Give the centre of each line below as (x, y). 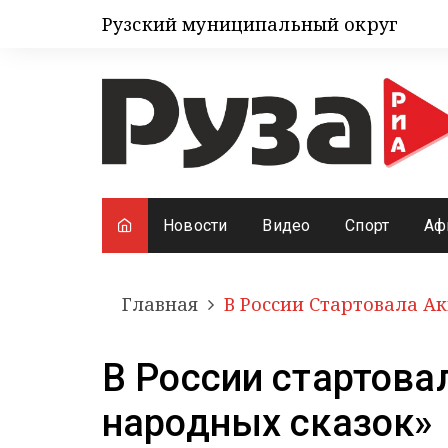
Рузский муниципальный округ (250, 24)
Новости (195, 226)
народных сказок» (267, 423)
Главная (160, 304)
